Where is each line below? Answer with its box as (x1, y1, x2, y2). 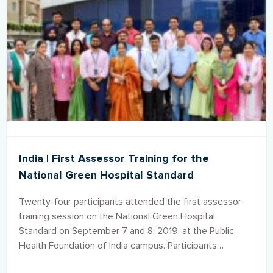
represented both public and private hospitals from (19, 254, 232, 267)
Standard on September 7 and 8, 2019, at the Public (19, 225, 234, 238)
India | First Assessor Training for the (19, 152, 209, 166)
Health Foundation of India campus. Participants (19, 239, 217, 252)
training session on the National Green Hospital (19, 210, 215, 223)
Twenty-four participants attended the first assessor (19, 196, 241, 208)
